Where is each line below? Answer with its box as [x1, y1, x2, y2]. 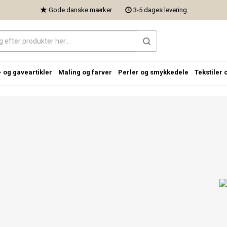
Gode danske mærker [47, 6, 112, 14]
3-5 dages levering [131, 6, 187, 14]
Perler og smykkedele [118, 68, 188, 76]
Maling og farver [58, 68, 112, 76]
